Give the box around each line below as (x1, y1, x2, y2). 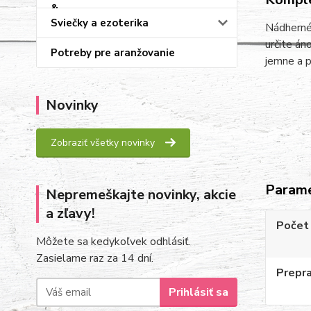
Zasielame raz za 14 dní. (36, 251, 153, 266)
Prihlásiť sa (168, 284, 228, 300)
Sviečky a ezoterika (51, 16, 149, 30)
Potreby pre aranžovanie (51, 46, 175, 60)
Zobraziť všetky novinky (51, 136, 155, 149)
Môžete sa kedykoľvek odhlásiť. (36, 234, 191, 249)
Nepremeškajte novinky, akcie (46, 185, 236, 204)
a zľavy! (46, 204, 95, 223)
